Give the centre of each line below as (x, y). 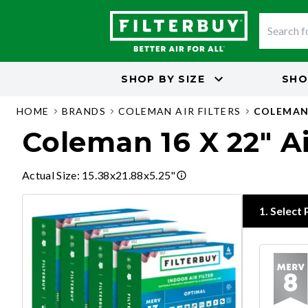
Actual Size (49, 175)
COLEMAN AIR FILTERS (180, 111)
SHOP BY (148, 79)
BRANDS (84, 111)
